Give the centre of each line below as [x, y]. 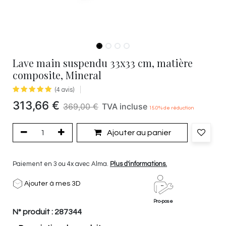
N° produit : [34, 212]
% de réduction [176, 108]
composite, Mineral [57, 75]
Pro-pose [163, 201]
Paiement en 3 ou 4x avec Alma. [61, 164]
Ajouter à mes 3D [51, 183]
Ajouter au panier [138, 132]
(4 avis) [65, 90]
